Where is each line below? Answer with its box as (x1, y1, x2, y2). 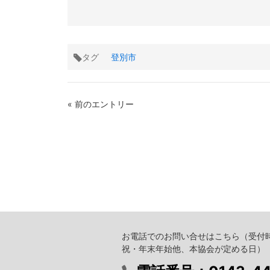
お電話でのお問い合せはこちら (122, 231, 240, 242)
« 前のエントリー (67, 99, 134, 110)
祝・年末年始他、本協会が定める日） (122, 243, 265, 254)
